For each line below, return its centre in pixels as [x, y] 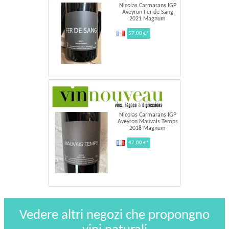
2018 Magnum [147, 128]
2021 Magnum [147, 19]
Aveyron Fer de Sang [147, 12]
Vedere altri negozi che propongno [114, 215]
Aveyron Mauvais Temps [147, 121]
